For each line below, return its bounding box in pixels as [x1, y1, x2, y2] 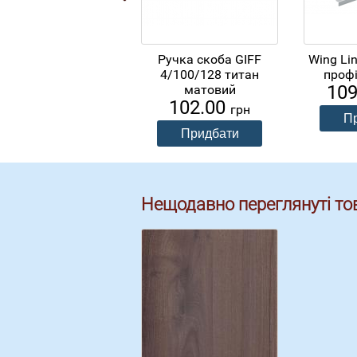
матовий [183, 81, 236, 97]
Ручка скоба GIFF [158, 51, 261, 67]
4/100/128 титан [160, 66, 259, 82]
